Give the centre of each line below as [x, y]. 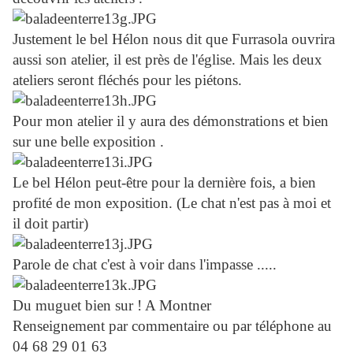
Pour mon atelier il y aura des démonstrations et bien [171, 121]
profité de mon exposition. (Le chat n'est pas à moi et [172, 203]
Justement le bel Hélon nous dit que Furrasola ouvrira [174, 39]
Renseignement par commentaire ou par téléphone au [172, 326]
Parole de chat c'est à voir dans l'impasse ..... [145, 265]
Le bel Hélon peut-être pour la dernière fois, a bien [164, 183]
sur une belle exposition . [88, 142]
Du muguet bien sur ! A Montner [112, 306]
